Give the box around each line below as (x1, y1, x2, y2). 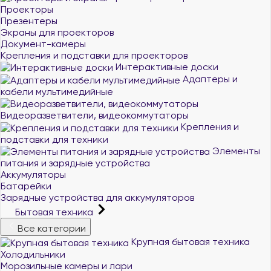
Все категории (18, 223, 86, 234)
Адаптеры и (180, 73, 238, 85)
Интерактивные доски (113, 60, 218, 73)
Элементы (210, 145, 260, 157)
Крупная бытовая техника (129, 236, 250, 247)
